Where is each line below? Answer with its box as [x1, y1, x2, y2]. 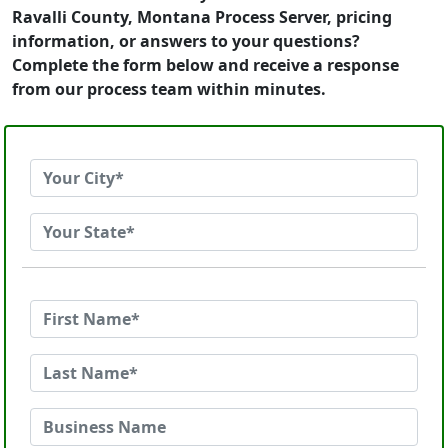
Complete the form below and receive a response [12, 54, 399, 76]
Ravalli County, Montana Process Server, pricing [12, 6, 392, 28]
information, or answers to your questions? [12, 30, 360, 52]
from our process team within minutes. [12, 78, 326, 100]
